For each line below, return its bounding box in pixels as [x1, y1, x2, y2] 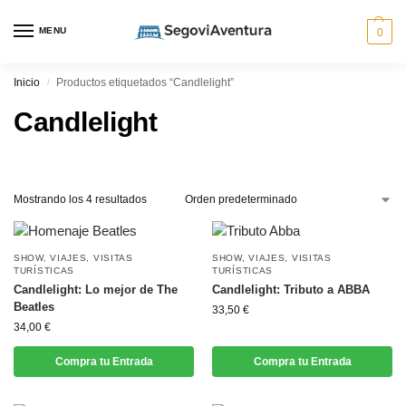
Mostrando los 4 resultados [14, 193, 147, 206]
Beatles [14, 300, 54, 314]
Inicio [14, 76, 40, 89]
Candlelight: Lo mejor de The [14, 283, 178, 296]
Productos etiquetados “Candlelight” [56, 76, 235, 89]
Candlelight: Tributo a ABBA [212, 283, 370, 296]
